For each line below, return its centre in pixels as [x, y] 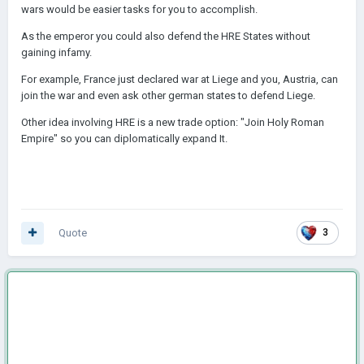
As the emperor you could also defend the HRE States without [166, 36]
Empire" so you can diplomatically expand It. [124, 139]
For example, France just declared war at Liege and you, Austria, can [180, 79]
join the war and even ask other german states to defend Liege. [168, 95]
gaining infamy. [56, 52]
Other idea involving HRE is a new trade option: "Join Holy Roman [173, 122]
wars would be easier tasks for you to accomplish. [139, 9]
